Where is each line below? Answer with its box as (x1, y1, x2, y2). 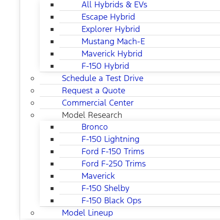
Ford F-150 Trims (82, 146, 144, 157)
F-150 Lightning (82, 134, 139, 145)
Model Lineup (62, 207, 113, 219)
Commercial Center (62, 97, 134, 109)
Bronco (82, 121, 108, 133)
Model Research (62, 110, 122, 121)
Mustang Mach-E (82, 36, 145, 47)
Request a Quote (62, 85, 125, 96)
